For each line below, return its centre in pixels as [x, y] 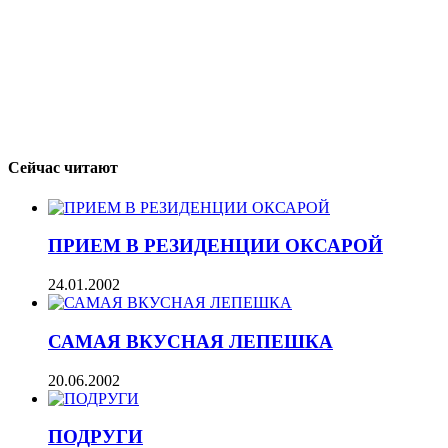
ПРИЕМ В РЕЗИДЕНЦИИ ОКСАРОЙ [215, 246]
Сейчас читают [63, 168]
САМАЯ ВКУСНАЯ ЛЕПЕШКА [190, 341]
